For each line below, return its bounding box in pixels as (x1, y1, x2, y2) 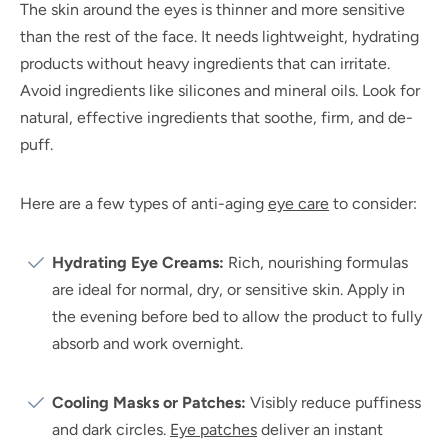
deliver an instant (257, 419, 383, 439)
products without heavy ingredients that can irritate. (20, 53, 390, 73)
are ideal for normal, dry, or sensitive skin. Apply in (52, 279, 405, 299)
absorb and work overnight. (52, 333, 243, 353)
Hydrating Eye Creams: (52, 252, 224, 272)
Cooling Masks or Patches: (52, 392, 246, 412)
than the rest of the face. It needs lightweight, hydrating (20, 26, 419, 46)
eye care (268, 193, 329, 213)
